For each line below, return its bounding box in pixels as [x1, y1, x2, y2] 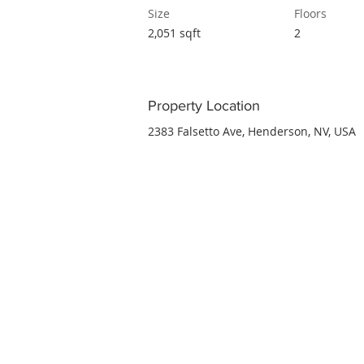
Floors [294, 6, 327, 21]
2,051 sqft [148, 25, 201, 41]
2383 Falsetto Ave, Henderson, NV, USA [148, 123, 356, 139]
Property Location [148, 97, 260, 114]
